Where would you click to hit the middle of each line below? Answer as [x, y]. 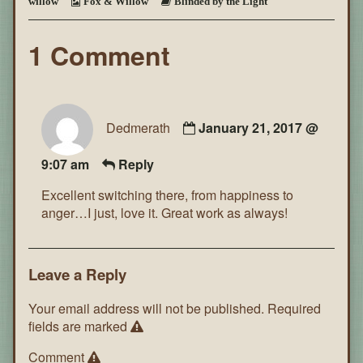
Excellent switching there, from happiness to [167, 194]
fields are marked [79, 327]
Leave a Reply [77, 274]
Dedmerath [138, 128]
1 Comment [99, 56]
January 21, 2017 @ [258, 128]
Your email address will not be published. [146, 309]
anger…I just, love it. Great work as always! [164, 212]
